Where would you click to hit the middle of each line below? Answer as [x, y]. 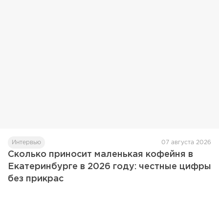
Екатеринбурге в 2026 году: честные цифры [109, 167]
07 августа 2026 [186, 143]
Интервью [26, 143]
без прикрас [36, 179]
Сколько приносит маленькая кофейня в [100, 155]
